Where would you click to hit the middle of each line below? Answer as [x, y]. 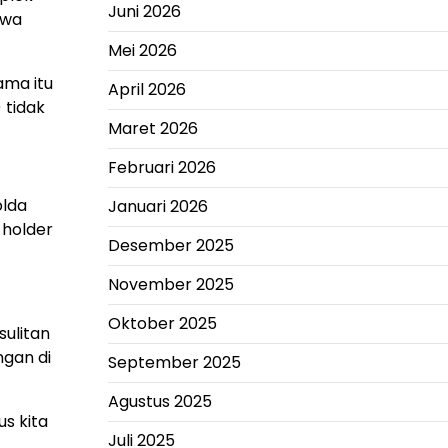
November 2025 [170, 284]
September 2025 [174, 362]
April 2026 [146, 89]
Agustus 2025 [159, 401]
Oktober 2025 [162, 323]
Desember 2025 [170, 245]
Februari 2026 [161, 167]
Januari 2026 [157, 206]
